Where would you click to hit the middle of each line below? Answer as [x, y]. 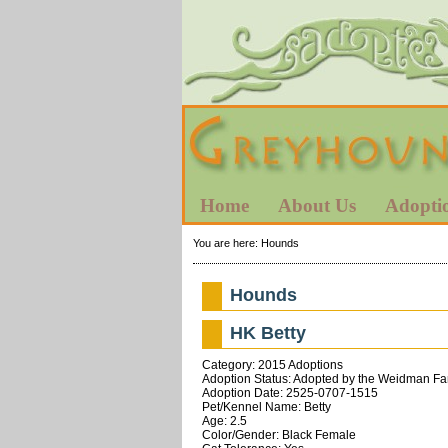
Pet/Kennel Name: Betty [266, 406]
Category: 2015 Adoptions [272, 364]
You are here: [226, 242]
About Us [317, 205]
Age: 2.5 [224, 420]
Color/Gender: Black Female [278, 434]
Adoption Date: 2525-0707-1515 [289, 392]
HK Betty [268, 332]
